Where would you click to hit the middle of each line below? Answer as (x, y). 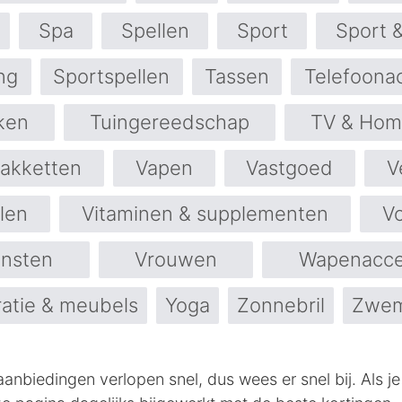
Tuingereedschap (170, 122)
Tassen (236, 76)
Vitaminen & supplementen (205, 214)
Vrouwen (176, 259)
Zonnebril (281, 305)
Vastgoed (290, 168)
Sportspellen (112, 76)
